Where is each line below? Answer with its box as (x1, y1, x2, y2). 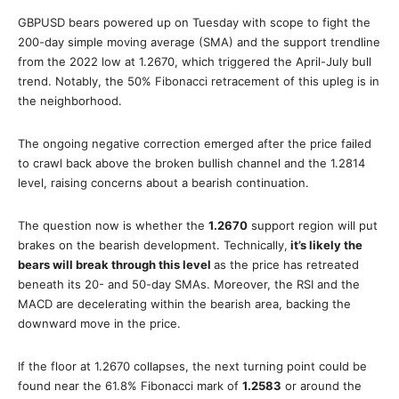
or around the (281, 379, 362, 393)
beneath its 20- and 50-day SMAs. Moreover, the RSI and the (18, 277, 360, 291)
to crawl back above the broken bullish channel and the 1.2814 (18, 156, 365, 170)
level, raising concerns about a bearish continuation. (18, 175, 309, 190)
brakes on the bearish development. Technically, (18, 238, 288, 252)
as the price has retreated (214, 257, 359, 272)
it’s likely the (288, 238, 362, 252)
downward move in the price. (18, 316, 181, 330)
